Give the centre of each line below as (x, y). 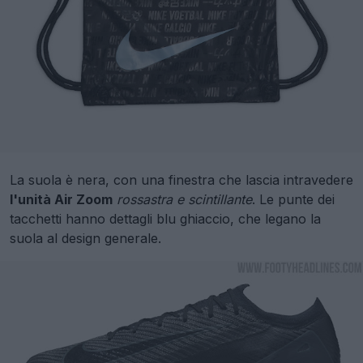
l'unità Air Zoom (61, 200)
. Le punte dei (293, 200)
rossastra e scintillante (184, 200)
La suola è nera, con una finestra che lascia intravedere (181, 180)
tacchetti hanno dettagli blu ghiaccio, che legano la (165, 219)
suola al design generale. (85, 239)
